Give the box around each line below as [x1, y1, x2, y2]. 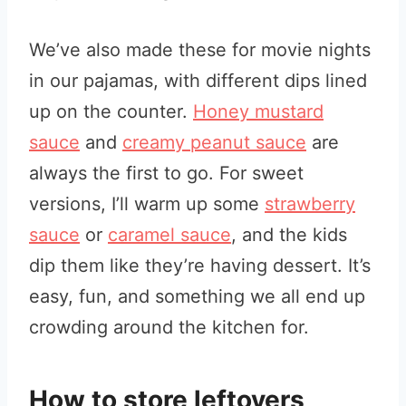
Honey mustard [193, 101, 324, 122]
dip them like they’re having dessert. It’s [29, 255, 371, 276]
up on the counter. [29, 101, 193, 122]
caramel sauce [108, 224, 231, 246]
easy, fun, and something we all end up [29, 285, 365, 307]
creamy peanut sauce [122, 131, 306, 153]
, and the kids [231, 224, 347, 246]
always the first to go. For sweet [29, 162, 304, 184]
